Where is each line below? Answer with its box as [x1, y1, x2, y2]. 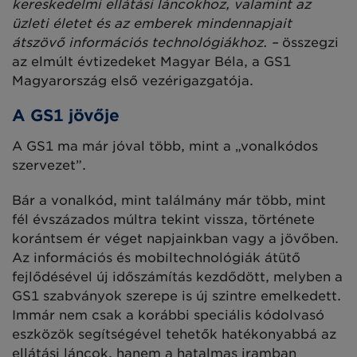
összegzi [282, 34, 339, 50]
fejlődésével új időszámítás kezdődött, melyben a [12, 269, 343, 284]
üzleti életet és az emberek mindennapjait [12, 15, 292, 31]
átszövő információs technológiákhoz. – [12, 34, 282, 50]
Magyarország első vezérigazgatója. [12, 73, 253, 88]
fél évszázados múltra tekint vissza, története [12, 211, 315, 227]
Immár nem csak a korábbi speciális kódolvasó [12, 307, 324, 323]
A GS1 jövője [12, 105, 120, 125]
